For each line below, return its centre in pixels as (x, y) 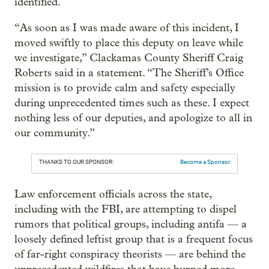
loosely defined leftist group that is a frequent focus (134, 239)
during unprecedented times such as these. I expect (132, 103)
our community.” (55, 133)
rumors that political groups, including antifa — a (131, 224)
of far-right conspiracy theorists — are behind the (130, 254)
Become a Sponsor (205, 162)
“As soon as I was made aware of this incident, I (127, 28)
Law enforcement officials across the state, (113, 194)
